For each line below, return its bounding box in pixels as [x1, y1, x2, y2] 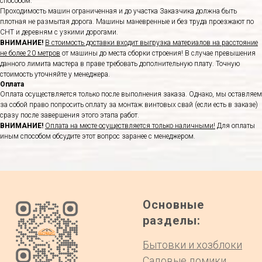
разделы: [143, 213, 201, 228]
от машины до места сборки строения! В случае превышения [60, 49, 256, 58]
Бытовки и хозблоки [143, 239, 242, 251]
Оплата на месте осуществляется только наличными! [45, 122, 215, 130]
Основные [143, 198, 204, 212]
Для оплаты [215, 122, 255, 130]
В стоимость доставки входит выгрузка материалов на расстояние [45, 39, 258, 47]
